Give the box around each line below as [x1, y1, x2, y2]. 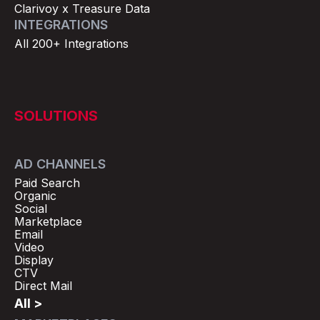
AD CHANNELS [14, 156, 106, 171]
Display [14, 253, 54, 268]
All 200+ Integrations [14, 36, 129, 51]
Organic [14, 189, 56, 204]
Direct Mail [14, 279, 72, 294]
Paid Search [14, 176, 80, 191]
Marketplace [14, 214, 82, 229]
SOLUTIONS [14, 106, 98, 124]
